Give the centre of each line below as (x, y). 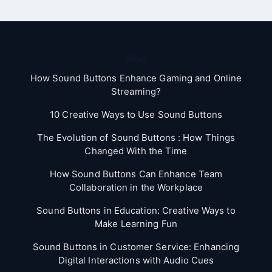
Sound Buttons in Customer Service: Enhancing (136, 246)
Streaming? (136, 91)
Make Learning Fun (136, 223)
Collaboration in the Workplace (136, 187)
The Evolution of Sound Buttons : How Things (136, 137)
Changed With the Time (136, 151)
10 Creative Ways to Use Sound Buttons (136, 114)
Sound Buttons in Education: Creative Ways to (136, 210)
